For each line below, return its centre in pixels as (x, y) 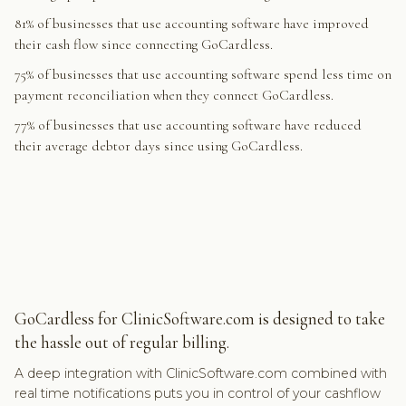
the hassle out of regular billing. (121, 342)
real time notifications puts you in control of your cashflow (197, 394)
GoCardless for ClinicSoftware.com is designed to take (199, 318)
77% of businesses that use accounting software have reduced (188, 125)
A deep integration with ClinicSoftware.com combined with (200, 374)
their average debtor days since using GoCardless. (158, 145)
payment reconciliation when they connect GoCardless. (174, 95)
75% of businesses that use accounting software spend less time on (203, 74)
